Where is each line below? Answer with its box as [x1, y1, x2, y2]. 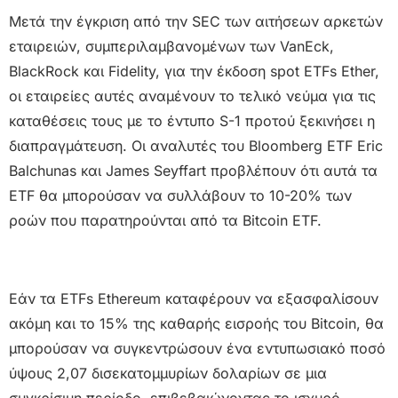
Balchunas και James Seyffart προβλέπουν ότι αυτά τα [9, 162, 378, 180]
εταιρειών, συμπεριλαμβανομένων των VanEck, [9, 37, 334, 56]
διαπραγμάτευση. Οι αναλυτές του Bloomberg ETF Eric [9, 137, 383, 155]
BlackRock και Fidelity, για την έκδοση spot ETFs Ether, [9, 62, 379, 81]
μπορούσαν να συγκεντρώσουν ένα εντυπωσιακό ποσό [9, 339, 386, 358]
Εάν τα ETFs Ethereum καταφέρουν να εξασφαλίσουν [9, 290, 378, 308]
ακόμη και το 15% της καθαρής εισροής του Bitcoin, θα [9, 314, 384, 333]
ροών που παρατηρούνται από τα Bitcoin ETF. [9, 211, 322, 230]
